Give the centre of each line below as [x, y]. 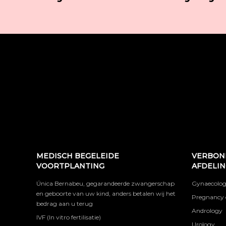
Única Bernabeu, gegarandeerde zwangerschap [105, 183]
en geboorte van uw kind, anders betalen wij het [106, 193]
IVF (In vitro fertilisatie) [69, 217]
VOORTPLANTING [70, 166]
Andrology [207, 211]
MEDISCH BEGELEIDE [78, 156]
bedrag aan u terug [65, 204]
